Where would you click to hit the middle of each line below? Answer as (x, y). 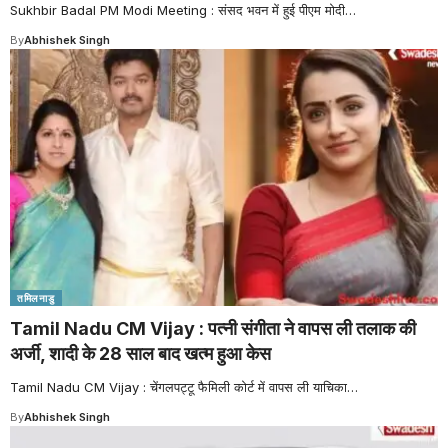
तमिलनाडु (36, 297)
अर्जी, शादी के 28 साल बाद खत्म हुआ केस (140, 353)
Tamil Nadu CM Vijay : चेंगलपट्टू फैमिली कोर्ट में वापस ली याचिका (178, 386)
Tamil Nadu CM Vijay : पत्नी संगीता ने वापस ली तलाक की (213, 328)
